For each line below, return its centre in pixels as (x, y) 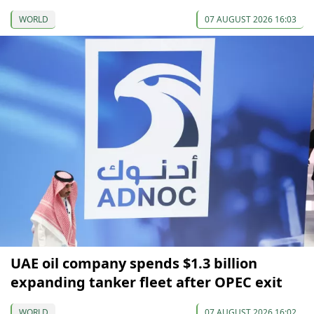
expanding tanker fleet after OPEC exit (146, 282)
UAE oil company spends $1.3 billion (134, 263)
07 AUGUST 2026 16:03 (251, 20)
